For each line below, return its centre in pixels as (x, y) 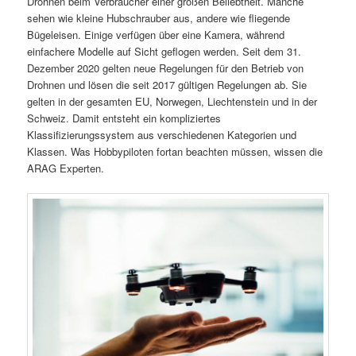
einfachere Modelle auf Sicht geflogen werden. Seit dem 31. (164, 51)
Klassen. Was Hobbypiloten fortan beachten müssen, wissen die (175, 151)
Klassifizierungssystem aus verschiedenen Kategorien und (162, 134)
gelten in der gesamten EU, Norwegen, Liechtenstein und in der (172, 101)
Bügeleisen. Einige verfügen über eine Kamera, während (156, 34)
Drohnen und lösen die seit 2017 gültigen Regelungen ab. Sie (167, 84)
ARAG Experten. (66, 168)
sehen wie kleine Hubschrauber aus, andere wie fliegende (159, 17)
